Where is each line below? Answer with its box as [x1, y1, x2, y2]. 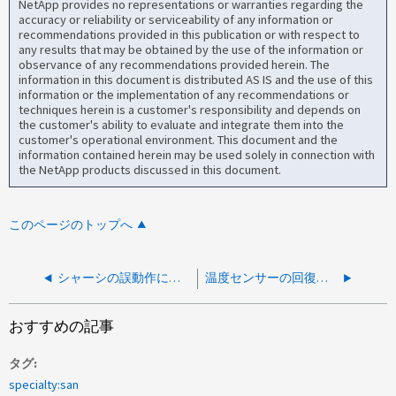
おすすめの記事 [9, 317, 115, 337]
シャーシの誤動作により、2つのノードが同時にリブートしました [169, 270, 181, 286]
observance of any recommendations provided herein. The [19, 56, 331, 72]
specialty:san [9, 376, 80, 392]
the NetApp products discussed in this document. [19, 161, 282, 178]
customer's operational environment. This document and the [19, 131, 339, 148]
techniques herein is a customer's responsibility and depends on [19, 101, 362, 118]
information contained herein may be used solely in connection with [19, 146, 376, 163]
